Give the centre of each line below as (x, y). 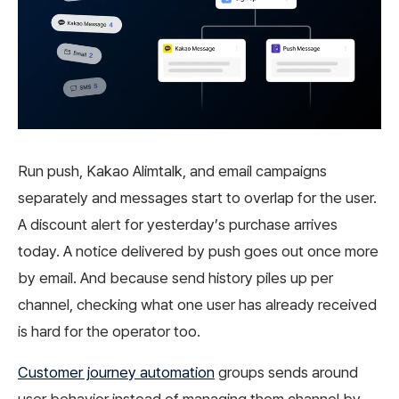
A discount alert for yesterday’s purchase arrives (178, 225)
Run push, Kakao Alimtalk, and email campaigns (172, 171)
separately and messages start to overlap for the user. (197, 198)
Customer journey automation (116, 373)
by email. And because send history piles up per (175, 278)
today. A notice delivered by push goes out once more (198, 252)
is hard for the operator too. (109, 332)
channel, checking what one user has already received (197, 305)
